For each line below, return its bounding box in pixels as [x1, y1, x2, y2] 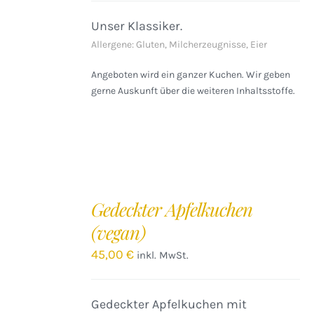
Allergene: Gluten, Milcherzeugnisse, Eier [91, 39, 268, 50]
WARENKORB [14, 207, 69, 217]
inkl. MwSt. [137, 249, 189, 261]
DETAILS [14, 238, 50, 247]
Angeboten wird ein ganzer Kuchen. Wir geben [91, 69, 291, 81]
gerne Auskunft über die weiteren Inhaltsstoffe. [91, 85, 296, 97]
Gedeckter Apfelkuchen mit [91, 296, 247, 312]
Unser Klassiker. [91, 18, 183, 34]
